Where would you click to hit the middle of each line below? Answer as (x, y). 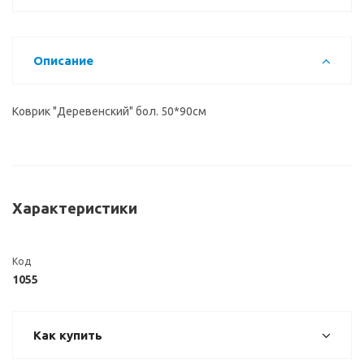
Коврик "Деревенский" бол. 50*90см (109, 111)
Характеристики (75, 208)
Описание (63, 61)
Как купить (68, 335)
